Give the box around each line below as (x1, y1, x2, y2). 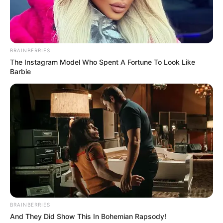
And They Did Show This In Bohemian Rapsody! (10, 212, 166, 221)
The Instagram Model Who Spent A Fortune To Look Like (10, 57, 195, 66)
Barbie (10, 67, 31, 76)
